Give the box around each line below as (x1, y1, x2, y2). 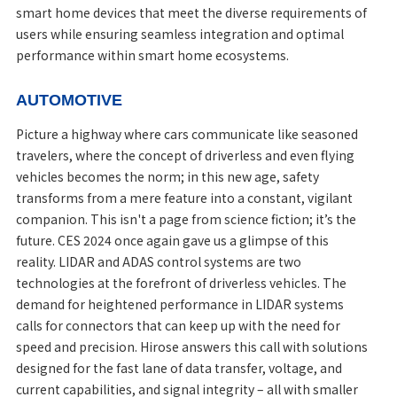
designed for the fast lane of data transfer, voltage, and (15, 358, 342, 377)
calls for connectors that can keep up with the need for (15, 315, 340, 334)
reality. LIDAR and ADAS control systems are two (15, 252, 301, 270)
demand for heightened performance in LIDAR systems (15, 294, 344, 313)
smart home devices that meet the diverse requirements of (15, 3, 367, 21)
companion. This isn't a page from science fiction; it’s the (15, 209, 356, 228)
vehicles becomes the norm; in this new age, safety (15, 167, 319, 185)
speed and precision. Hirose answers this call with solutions (15, 337, 368, 355)
